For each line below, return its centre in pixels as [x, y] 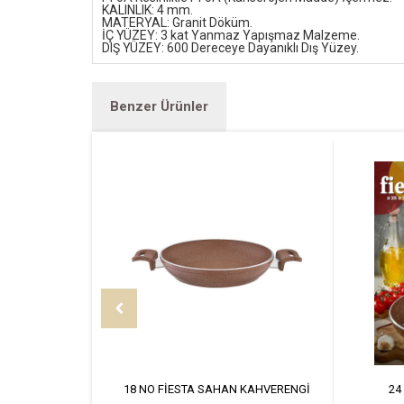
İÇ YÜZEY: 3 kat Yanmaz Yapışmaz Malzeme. [231, 36]
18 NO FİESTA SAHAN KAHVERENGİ [216, 390]
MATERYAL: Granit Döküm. [177, 23]
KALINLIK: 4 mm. [147, 10]
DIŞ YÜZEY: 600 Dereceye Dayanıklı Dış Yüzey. [230, 48]
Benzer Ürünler [159, 107]
